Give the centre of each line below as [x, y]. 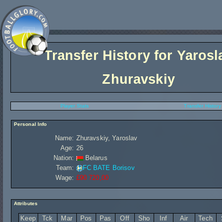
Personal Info [29, 124]
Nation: [64, 158]
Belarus [95, 158]
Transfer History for [110, 55]
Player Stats [75, 106]
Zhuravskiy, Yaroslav [107, 138]
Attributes [25, 203]
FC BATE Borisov [109, 168]
